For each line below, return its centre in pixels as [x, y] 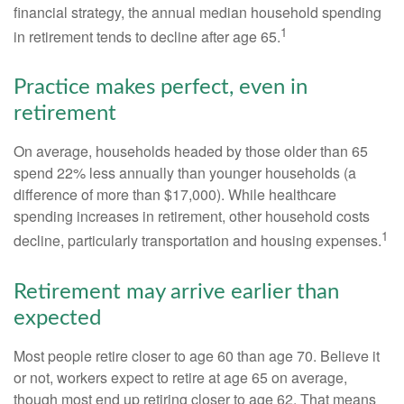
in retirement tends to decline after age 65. [147, 37]
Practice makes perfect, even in [161, 88]
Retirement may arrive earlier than [176, 292]
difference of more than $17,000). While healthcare [175, 195]
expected [57, 318]
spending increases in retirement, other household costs [192, 216]
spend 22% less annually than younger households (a [185, 173]
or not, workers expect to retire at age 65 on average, [180, 377]
